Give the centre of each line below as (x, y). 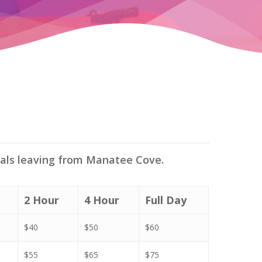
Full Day (166, 200)
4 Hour (102, 200)
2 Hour (42, 200)
